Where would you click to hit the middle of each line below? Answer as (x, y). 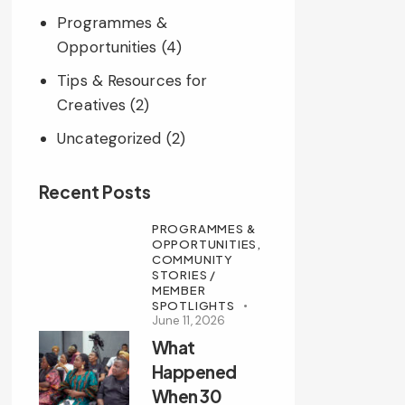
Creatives (92, 105)
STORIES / (184, 274)
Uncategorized (109, 139)
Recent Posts (94, 192)
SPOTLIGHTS (193, 305)
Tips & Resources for (132, 81)
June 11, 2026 (188, 320)
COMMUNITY (193, 259)
